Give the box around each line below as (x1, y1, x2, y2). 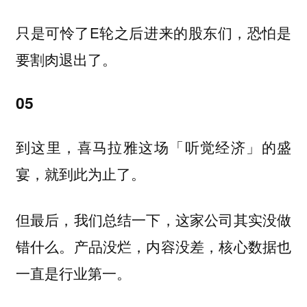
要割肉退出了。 (15, 48, 116, 69)
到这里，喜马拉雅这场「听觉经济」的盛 (15, 137, 292, 157)
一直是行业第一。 (15, 262, 131, 283)
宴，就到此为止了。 (15, 164, 145, 184)
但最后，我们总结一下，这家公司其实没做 (15, 209, 292, 230)
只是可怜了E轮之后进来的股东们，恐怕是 (15, 21, 292, 42)
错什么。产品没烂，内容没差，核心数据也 (15, 236, 292, 256)
